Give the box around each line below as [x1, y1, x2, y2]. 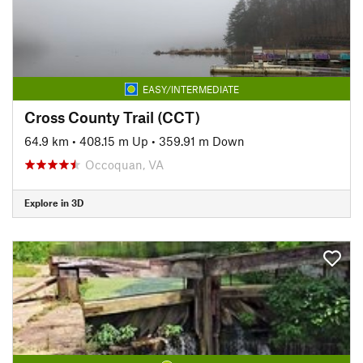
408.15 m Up [79, 133, 148, 148]
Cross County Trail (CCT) [24, 107, 200, 126]
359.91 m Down [159, 133, 245, 148]
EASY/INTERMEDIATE [142, 83, 239, 95]
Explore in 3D [24, 197, 83, 208]
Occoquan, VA [85, 156, 164, 172]
